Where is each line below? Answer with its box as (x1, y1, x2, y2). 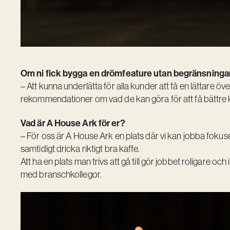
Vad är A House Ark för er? (21, 117, 125, 129)
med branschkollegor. (21, 169, 102, 180)
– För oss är (21, 130, 66, 141)
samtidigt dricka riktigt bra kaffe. (21, 143, 140, 154)
